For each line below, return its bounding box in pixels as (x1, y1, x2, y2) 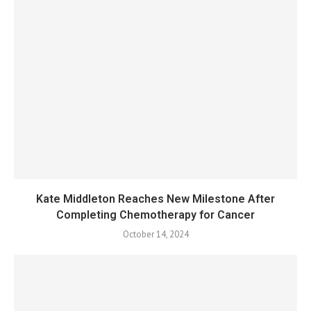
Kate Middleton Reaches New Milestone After (36, 192, 275, 205)
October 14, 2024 (122, 228, 189, 240)
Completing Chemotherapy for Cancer (56, 208, 255, 221)
